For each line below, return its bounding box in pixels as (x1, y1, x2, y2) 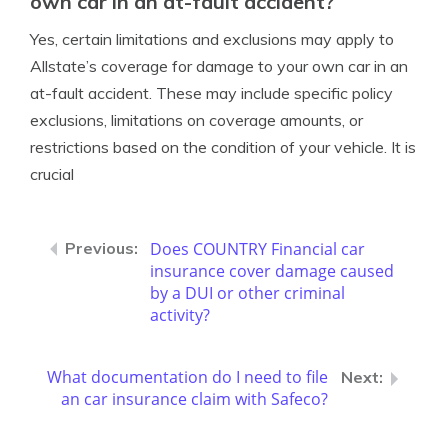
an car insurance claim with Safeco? (61, 388, 328, 410)
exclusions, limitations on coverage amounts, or (30, 110, 363, 130)
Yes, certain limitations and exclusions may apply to (30, 29, 394, 49)
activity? (150, 304, 210, 326)
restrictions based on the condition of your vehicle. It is (30, 137, 416, 157)
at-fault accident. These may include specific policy (30, 83, 393, 103)
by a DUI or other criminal (150, 282, 345, 304)
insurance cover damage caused (150, 260, 394, 282)
